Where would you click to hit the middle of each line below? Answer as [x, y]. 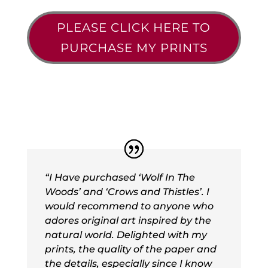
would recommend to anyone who [129, 206]
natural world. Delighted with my [126, 235]
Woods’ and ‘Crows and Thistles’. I [127, 192]
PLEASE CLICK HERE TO [134, 28]
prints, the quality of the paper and [130, 249]
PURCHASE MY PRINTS [134, 48]
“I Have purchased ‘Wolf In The [120, 178]
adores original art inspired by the [128, 221]
